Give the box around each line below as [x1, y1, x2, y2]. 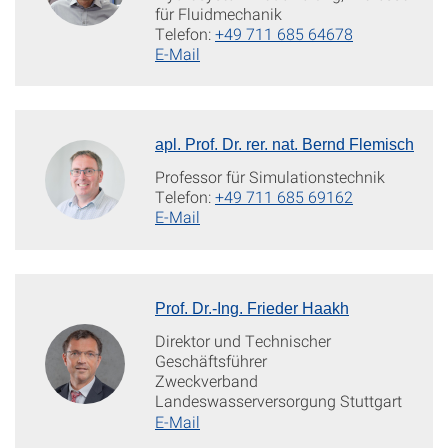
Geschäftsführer [155, 349, 267, 371]
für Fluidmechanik [155, 2, 282, 24]
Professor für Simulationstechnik [155, 165, 385, 187]
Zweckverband [155, 369, 258, 391]
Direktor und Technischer [155, 329, 331, 351]
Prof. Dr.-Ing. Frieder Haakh [155, 299, 349, 317]
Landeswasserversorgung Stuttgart [155, 389, 402, 411]
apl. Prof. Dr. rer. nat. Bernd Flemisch [155, 135, 414, 153]
